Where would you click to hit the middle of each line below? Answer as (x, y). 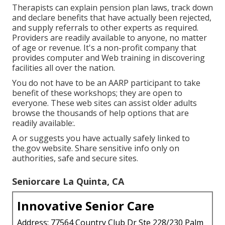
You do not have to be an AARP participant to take (106, 83)
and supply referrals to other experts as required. (105, 27)
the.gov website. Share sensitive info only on (96, 148)
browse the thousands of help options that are (100, 113)
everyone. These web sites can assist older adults (104, 103)
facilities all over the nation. (64, 68)
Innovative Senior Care (86, 205)
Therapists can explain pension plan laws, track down (113, 7)
